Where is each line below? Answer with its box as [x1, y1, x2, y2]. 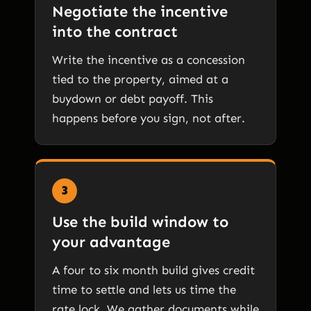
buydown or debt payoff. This [52, 91, 213, 106]
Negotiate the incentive [52, 1, 228, 21]
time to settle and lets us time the [52, 282, 236, 296]
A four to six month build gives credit [52, 262, 255, 277]
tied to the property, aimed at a [52, 72, 228, 86]
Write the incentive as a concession [52, 52, 245, 67]
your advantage [52, 232, 170, 251]
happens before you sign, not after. [52, 110, 245, 125]
